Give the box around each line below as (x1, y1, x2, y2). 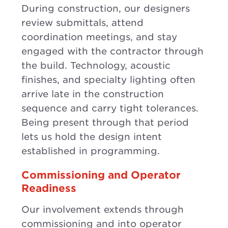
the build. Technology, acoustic (21, 60, 170, 71)
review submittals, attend (21, 17, 144, 28)
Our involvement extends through (21, 204, 184, 215)
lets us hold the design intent (21, 131, 162, 142)
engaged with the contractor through (21, 46, 204, 57)
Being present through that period (21, 117, 189, 128)
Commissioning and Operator (21, 169, 181, 182)
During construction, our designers (21, 3, 190, 14)
